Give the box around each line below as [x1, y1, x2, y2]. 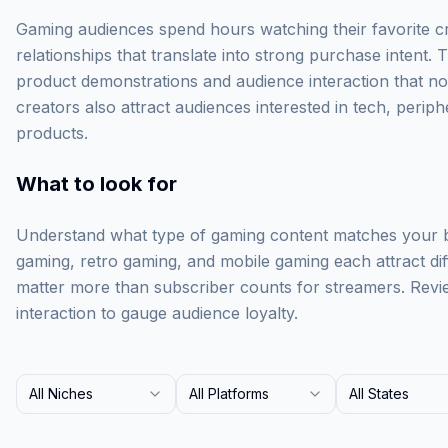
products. [16, 123, 88, 143]
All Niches [29, 385, 93, 402]
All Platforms [189, 385, 269, 402]
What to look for [16, 172, 177, 196]
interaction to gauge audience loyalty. [16, 303, 298, 323]
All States [349, 385, 409, 402]
